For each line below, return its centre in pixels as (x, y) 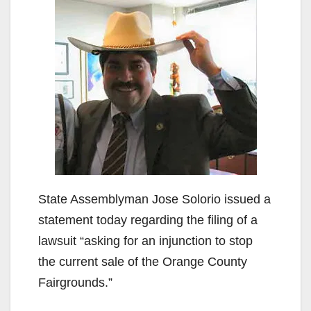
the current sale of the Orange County (143, 261)
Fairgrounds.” (75, 282)
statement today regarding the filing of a (148, 220)
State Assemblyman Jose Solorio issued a (154, 199)
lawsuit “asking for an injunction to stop (145, 241)
